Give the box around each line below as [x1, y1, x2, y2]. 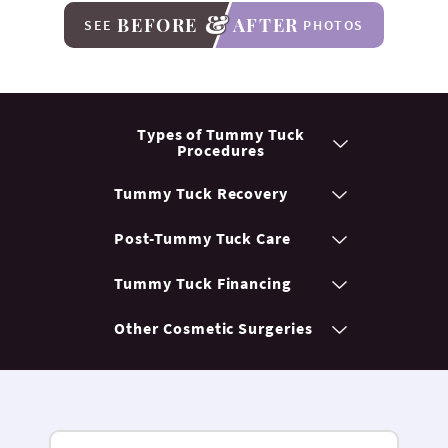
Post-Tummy [114, 228, 216, 249]
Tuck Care [215, 228, 292, 249]
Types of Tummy [136, 124, 269, 145]
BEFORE [117, 13, 199, 38]
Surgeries [238, 318, 314, 339]
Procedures [176, 140, 266, 161]
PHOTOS [303, 16, 364, 35]
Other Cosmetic [114, 318, 239, 339]
